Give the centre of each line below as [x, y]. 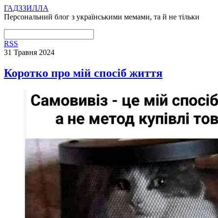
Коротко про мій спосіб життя [83, 73]
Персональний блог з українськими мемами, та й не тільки [102, 17]
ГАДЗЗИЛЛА [26, 8]
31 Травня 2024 [29, 52]
